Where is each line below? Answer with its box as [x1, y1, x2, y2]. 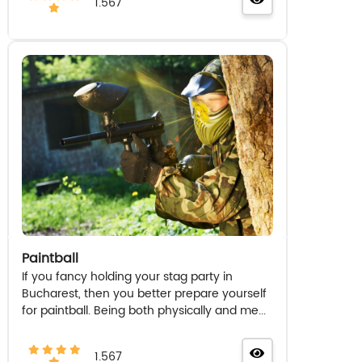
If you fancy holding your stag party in [22, 267, 234, 286]
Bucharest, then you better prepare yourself [22, 284, 267, 303]
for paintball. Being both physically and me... [22, 301, 267, 320]
